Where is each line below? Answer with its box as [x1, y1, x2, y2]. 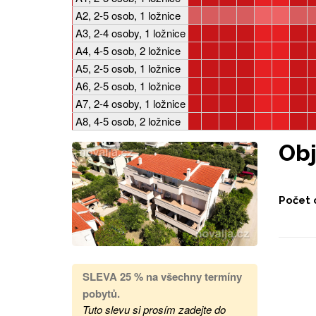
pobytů [83, 285, 117, 301]
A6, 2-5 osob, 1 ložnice [75, 78, 181, 93]
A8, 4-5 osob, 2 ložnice [75, 114, 181, 128]
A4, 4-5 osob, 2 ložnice [75, 43, 181, 58]
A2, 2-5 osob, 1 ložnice [75, 8, 181, 23]
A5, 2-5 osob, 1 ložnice [75, 61, 181, 75]
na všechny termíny [146, 268, 242, 284]
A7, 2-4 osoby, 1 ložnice [75, 96, 186, 111]
